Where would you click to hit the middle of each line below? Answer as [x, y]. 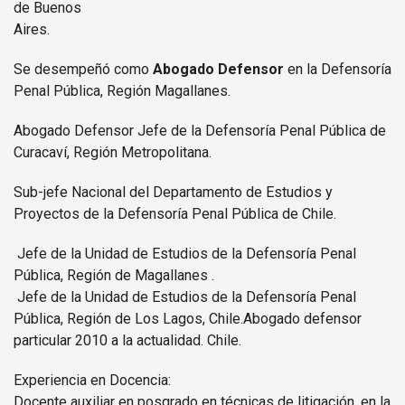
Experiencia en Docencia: [92, 380]
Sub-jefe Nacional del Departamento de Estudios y [173, 192]
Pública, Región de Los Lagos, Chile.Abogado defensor [188, 319]
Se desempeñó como [83, 69]
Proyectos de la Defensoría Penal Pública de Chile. [175, 214]
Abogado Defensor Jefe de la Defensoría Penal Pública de [200, 131]
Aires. [32, 29]
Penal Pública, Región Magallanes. [122, 91]
